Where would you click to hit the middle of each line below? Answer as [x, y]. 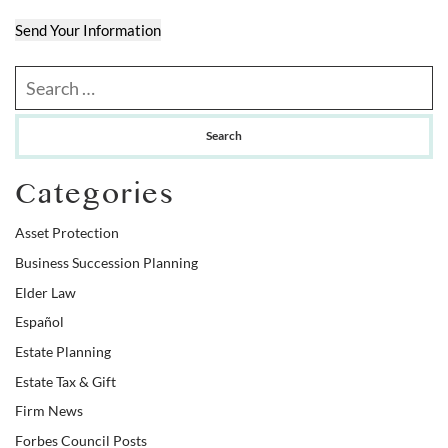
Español [39, 322]
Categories [95, 199]
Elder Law [45, 292]
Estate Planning [63, 351]
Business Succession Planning [106, 263]
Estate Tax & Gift [65, 381]
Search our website [76, 75]
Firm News [49, 411]
